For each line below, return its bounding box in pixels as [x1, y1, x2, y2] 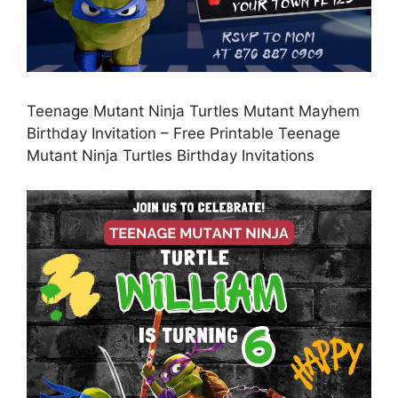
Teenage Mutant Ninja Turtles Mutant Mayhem [27, 102, 360, 121]
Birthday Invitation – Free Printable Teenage [27, 124, 340, 143]
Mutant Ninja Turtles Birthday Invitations [27, 147, 314, 165]
